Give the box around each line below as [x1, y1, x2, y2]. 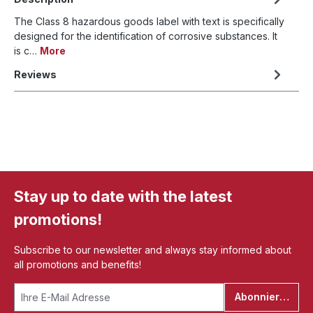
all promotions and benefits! [14, 258, 141, 270]
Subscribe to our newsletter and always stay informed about [14, 243, 291, 256]
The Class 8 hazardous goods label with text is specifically [14, 15, 284, 27]
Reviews [14, 68, 57, 80]
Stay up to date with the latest [14, 187, 232, 205]
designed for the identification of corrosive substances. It [14, 29, 277, 42]
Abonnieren [234, 291, 292, 303]
